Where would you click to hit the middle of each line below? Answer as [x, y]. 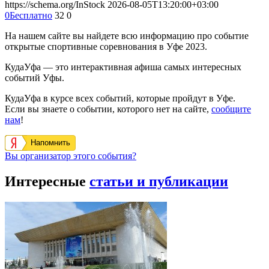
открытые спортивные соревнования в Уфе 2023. [106, 47]
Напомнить [50, 143]
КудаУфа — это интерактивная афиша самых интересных [123, 67]
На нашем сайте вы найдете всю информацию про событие [127, 36]
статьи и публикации [159, 182]
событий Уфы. [35, 78]
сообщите [231, 109]
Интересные [47, 182]
